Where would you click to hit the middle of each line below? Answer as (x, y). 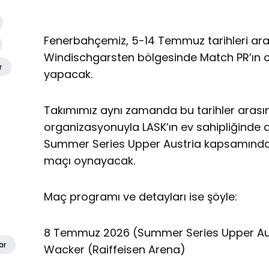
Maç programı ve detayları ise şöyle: (141, 196)
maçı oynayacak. (90, 160)
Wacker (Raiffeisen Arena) (115, 249)
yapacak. (68, 74)
